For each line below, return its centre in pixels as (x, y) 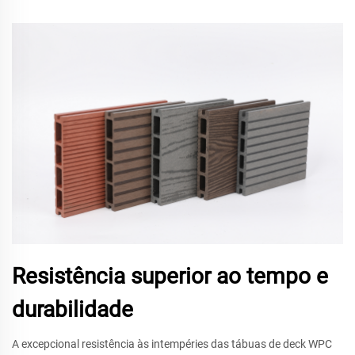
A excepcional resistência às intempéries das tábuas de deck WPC (172, 344)
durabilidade (73, 309)
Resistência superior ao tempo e (170, 276)
